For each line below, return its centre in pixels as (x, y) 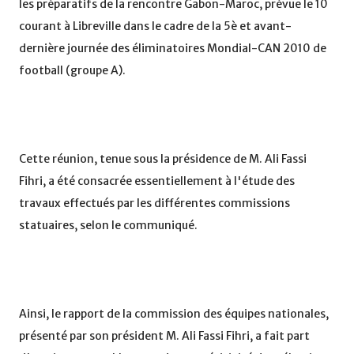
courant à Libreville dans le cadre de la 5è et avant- (155, 26)
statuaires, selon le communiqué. (108, 226)
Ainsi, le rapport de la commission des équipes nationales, (174, 314)
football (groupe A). (72, 71)
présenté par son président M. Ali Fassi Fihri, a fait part (164, 336)
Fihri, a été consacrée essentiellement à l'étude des (157, 181)
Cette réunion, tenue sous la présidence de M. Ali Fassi (163, 159)
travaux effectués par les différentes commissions (154, 203)
